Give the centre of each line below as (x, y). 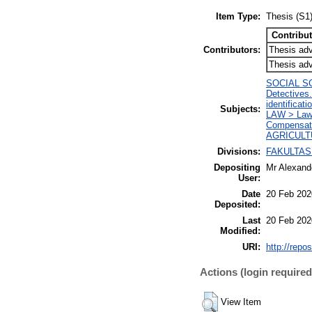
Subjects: (240, 109)
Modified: (240, 231)
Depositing (237, 167)
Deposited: (237, 204)
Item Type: (238, 16)
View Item (241, 302)
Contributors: (232, 49)
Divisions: (239, 151)
